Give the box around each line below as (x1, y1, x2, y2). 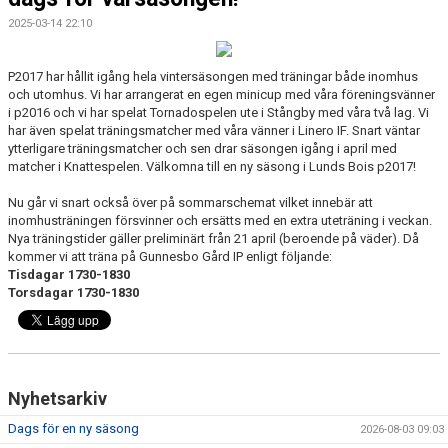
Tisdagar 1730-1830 (8, 267, 130, 282)
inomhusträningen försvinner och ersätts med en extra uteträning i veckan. (8, 213, 432, 228)
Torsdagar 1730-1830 (8, 285, 139, 300)
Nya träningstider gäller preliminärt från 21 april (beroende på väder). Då (8, 231, 419, 246)
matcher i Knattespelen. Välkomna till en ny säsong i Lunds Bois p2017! (8, 159, 416, 174)
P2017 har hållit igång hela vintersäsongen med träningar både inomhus (8, 69, 418, 84)
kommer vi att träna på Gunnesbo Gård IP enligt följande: (8, 249, 332, 264)
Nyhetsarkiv (8, 388, 107, 409)
